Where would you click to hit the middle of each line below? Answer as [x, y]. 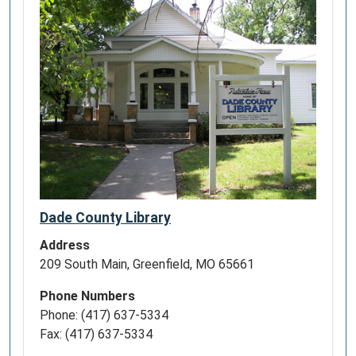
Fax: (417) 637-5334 [96, 334]
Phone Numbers [87, 296]
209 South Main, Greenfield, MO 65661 [147, 264]
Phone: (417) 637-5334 [104, 315]
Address [65, 245]
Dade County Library [105, 217]
